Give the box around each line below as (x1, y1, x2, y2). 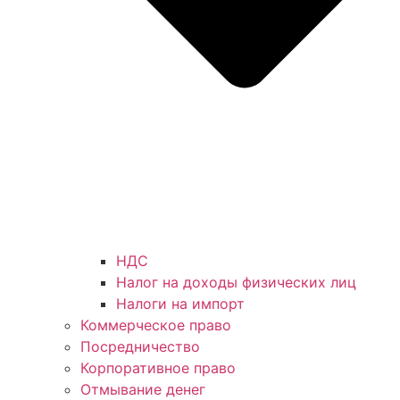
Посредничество (80, 337, 200, 355)
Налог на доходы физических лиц (116, 272, 356, 291)
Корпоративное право (80, 358, 236, 377)
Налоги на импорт (116, 294, 245, 312)
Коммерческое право (80, 315, 231, 334)
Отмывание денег (80, 379, 205, 398)
